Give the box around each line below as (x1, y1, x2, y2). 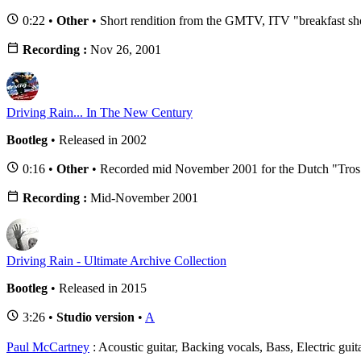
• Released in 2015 (48, 281, 147, 296)
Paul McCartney (6, 340, 89, 355)
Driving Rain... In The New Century (6, 106, 193, 120)
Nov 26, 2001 (90, 43, 161, 57)
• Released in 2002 (48, 133, 147, 147)
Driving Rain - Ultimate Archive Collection (6, 254, 226, 268)
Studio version (56, 310, 135, 325)
